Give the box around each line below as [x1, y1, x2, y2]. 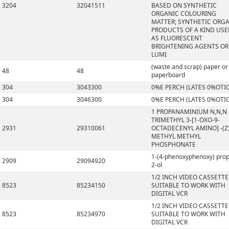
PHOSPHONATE [151, 140, 196, 149]
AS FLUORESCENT [151, 34, 202, 42]
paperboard [151, 71, 185, 79]
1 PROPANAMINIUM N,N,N [151, 107, 227, 116]
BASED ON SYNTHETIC [151, 1, 217, 10]
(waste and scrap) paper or [151, 62, 228, 71]
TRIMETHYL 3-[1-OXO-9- [151, 116, 220, 124]
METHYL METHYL [151, 132, 201, 141]
